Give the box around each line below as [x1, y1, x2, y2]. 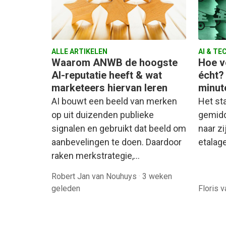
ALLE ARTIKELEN [51, 47, 107, 56]
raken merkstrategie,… [51, 150, 140, 161]
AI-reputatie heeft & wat [51, 69, 162, 82]
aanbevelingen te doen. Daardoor [51, 137, 182, 148]
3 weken [142, 172, 172, 182]
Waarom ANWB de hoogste [51, 56, 178, 69]
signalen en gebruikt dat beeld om [51, 123, 186, 134]
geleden [51, 184, 80, 194]
